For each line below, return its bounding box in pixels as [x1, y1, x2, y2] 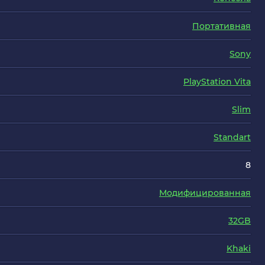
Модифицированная [159, 188, 251, 198]
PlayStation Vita [183, 76, 251, 87]
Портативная [192, 21, 251, 31]
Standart [214, 132, 251, 143]
